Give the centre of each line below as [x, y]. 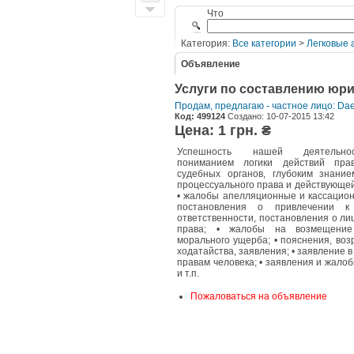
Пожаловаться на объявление [259, 296]
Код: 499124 [200, 116]
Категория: [207, 43]
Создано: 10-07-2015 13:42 [280, 116]
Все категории [264, 43]
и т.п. [188, 273]
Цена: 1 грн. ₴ [223, 130]
